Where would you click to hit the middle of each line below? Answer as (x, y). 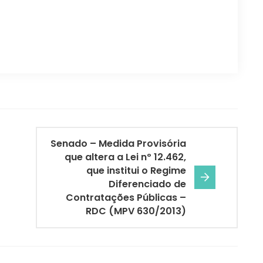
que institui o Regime (136, 171)
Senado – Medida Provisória (118, 144)
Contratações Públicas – (126, 198)
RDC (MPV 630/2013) (136, 211)
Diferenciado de (147, 184)
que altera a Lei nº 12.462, (125, 157)
